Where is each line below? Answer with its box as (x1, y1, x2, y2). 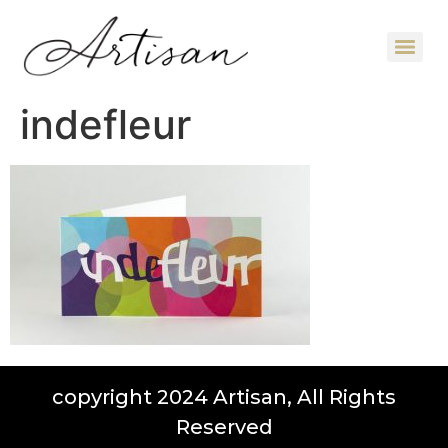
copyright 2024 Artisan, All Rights (52, 384, 396, 409)
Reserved (175, 414, 273, 439)
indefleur (20, 100, 191, 150)
